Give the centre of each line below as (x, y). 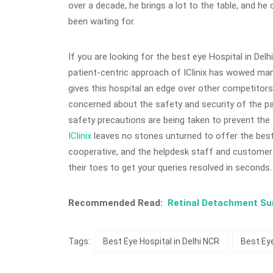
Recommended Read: (118, 203)
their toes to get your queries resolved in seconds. (170, 168)
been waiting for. (102, 22)
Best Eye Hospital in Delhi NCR (161, 242)
